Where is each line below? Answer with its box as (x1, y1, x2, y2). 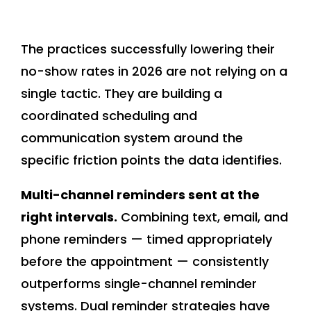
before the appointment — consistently (21, 253, 269, 271)
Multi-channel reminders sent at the (21, 186, 260, 204)
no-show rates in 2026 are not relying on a (21, 62, 287, 81)
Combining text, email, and (117, 208, 288, 226)
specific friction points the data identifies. (21, 151, 282, 169)
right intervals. (21, 208, 117, 226)
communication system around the (21, 129, 243, 147)
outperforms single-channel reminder (21, 275, 257, 293)
